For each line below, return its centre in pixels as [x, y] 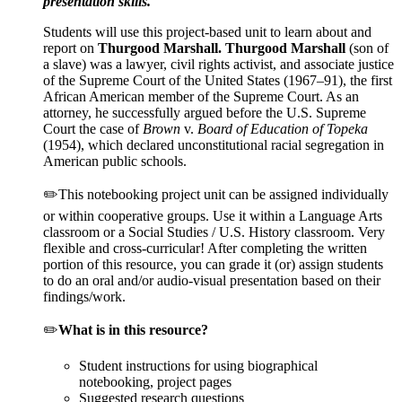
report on [70, 48]
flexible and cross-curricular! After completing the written [205, 248]
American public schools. [115, 161]
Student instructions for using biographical [198, 365]
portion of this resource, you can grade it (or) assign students [213, 264]
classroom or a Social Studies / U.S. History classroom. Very [214, 232]
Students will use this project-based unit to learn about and [207, 31]
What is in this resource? [135, 329]
